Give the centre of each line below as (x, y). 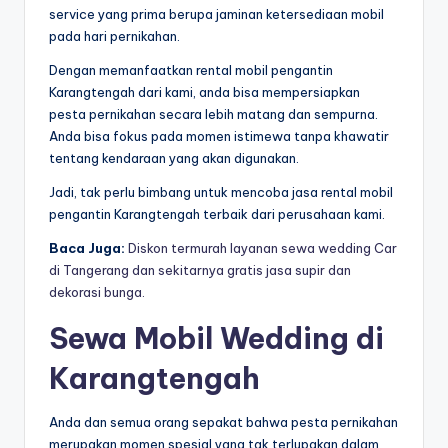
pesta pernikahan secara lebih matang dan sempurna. (213, 114)
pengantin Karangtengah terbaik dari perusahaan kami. (218, 214)
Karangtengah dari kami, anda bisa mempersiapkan (204, 92)
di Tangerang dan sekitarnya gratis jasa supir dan (200, 270)
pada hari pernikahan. (116, 36)
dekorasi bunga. (97, 292)
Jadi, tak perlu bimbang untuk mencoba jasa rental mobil (221, 192)
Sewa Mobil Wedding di (216, 339)
